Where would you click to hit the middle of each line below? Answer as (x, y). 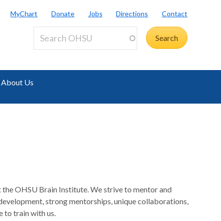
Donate (63, 13)
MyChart (24, 13)
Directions (132, 13)
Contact (175, 13)
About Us (17, 82)
